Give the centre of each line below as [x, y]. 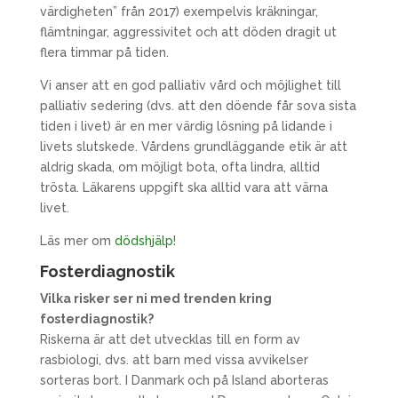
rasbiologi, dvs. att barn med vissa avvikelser [174, 360]
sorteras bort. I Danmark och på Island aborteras [184, 380]
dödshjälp [143, 241]
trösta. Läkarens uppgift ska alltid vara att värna [183, 187]
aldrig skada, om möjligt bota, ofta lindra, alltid [179, 167]
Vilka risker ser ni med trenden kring [155, 298]
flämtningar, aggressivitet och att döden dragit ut [188, 32]
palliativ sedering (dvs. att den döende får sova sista [198, 106]
